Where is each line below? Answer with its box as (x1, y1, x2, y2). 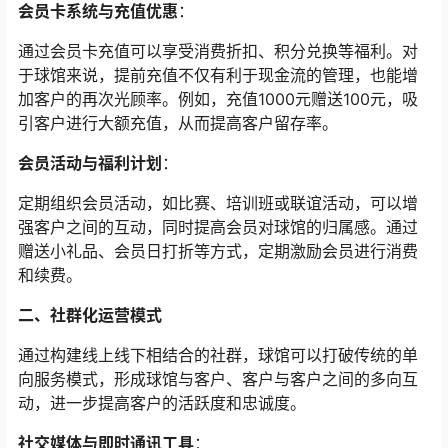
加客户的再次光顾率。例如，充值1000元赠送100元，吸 (18, 89, 418, 110)
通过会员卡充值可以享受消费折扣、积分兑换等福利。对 (18, 41, 418, 62)
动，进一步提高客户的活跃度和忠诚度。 (18, 393, 306, 414)
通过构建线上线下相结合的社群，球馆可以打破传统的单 (18, 345, 418, 366)
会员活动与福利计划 (18, 153, 162, 174)
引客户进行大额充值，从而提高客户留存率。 (18, 113, 338, 134)
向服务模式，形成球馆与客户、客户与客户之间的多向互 (18, 369, 418, 390)
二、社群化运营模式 (18, 305, 162, 326)
